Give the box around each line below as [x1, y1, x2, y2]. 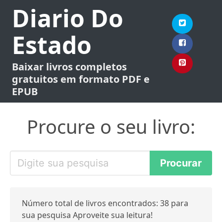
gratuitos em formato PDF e [12, 72, 150, 86]
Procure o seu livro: [27, 113, 195, 139]
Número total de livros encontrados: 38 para [22, 198, 188, 209]
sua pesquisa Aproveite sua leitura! [22, 210, 153, 221]
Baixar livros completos [12, 60, 127, 73]
